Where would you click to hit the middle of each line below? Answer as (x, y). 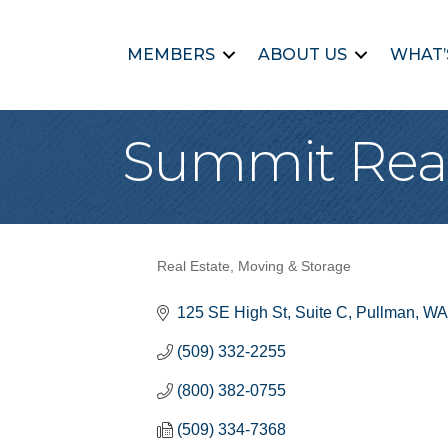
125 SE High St (232, 312)
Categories (219, 282)
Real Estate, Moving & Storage (254, 266)
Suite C (321, 312)
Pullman (385, 312)
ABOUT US (302, 54)
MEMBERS (170, 54)
